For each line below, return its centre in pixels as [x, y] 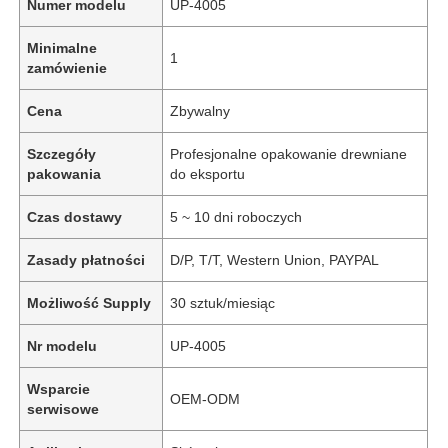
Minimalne [62, 47]
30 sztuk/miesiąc [223, 302]
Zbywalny [200, 110]
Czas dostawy [75, 216]
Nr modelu [62, 345]
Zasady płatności [86, 259]
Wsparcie [59, 388]
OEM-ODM [205, 398]
